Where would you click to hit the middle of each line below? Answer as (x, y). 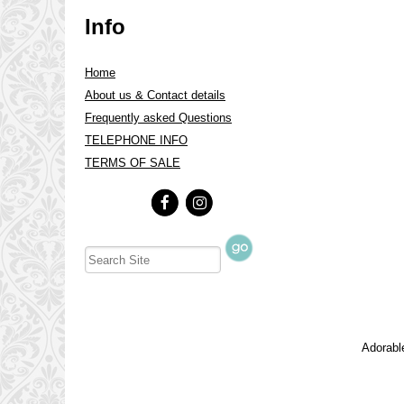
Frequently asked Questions (158, 118)
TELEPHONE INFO (136, 140)
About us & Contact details (155, 95)
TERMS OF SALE (133, 163)
